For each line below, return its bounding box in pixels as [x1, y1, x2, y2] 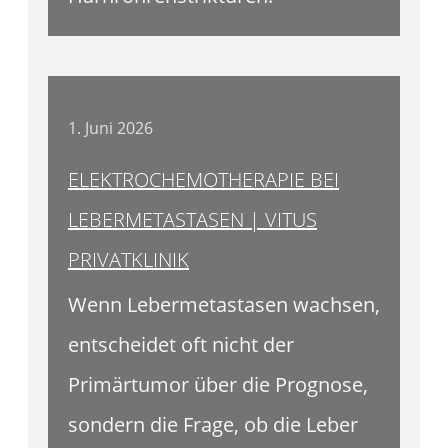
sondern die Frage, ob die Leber [68, 411, 358, 439]
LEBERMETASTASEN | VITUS [68, 206, 317, 234]
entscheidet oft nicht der [68, 331, 294, 359]
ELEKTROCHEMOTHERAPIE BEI [68, 166, 339, 194]
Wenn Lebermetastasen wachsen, [68, 291, 380, 319]
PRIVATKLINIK [68, 246, 189, 274]
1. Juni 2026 [68, 116, 153, 139]
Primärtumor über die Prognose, [68, 371, 368, 399]
